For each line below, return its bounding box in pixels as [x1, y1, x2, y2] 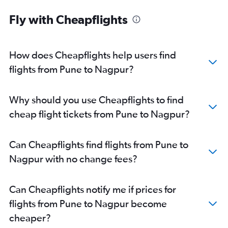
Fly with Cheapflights [9, 12, 128, 27]
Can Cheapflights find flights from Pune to [9, 138, 188, 151]
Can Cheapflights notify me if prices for [9, 183, 176, 195]
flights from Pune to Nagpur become [9, 197, 167, 210]
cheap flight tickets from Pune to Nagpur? [9, 108, 190, 120]
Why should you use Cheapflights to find [9, 94, 184, 106]
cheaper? [9, 212, 51, 224]
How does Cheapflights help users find [9, 49, 176, 61]
